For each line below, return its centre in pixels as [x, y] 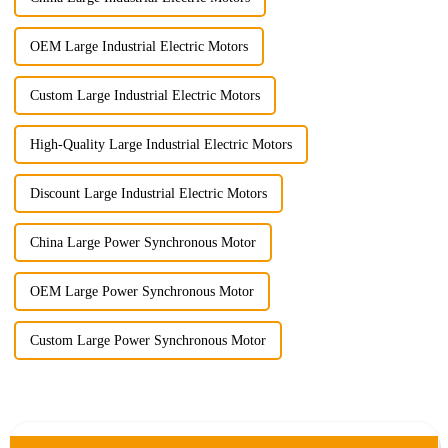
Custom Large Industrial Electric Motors [144, 96]
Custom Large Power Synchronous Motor [147, 341]
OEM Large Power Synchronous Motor [141, 292]
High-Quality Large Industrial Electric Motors [160, 145]
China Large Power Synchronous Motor [142, 243]
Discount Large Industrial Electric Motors [148, 194]
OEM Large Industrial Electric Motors [138, 47]
